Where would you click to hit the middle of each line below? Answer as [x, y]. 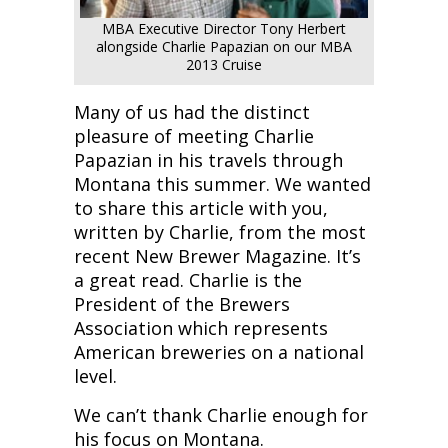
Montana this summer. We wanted [222, 184]
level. [95, 376]
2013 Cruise [224, 65]
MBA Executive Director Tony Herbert [224, 29]
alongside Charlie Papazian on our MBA [224, 47]
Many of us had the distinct [192, 112]
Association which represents [201, 328]
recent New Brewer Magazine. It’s [217, 256]
